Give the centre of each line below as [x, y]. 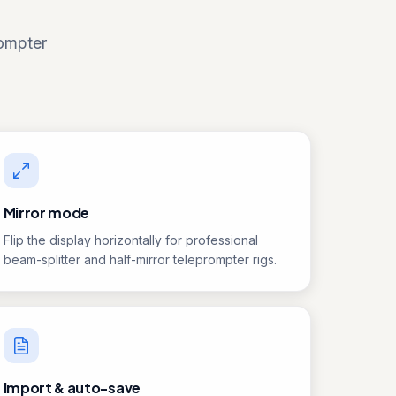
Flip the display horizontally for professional [130, 240]
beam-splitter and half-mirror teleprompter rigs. [140, 259]
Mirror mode [46, 213]
